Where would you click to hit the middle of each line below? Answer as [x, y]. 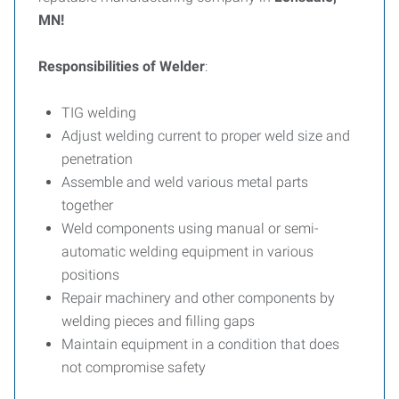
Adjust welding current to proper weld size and [206, 136]
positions [90, 275]
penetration [97, 159]
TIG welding [99, 113]
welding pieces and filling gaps [158, 321]
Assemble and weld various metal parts [185, 182]
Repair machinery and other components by [198, 298]
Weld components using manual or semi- [190, 228]
